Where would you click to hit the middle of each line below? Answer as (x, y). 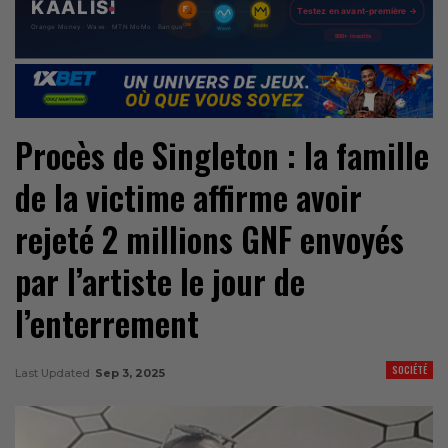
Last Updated (54, 372)
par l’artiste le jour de (160, 281)
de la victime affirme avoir (188, 197)
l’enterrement (107, 323)
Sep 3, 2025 (130, 372)
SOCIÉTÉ (409, 369)
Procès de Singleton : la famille (222, 155)
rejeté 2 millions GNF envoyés (209, 239)
